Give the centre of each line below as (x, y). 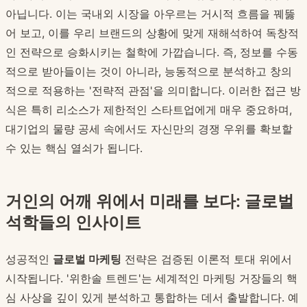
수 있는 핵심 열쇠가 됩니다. (74, 148)
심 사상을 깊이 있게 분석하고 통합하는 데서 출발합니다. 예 (152, 298)
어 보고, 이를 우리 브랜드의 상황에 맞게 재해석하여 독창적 (152, 33)
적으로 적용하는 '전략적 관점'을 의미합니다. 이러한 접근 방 (153, 91)
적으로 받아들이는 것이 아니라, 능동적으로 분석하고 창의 (149, 72)
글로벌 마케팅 (87, 259)
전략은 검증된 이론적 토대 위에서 (207, 259)
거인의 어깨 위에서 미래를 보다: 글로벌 (150, 201)
